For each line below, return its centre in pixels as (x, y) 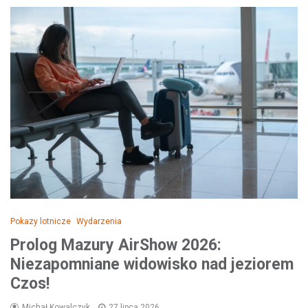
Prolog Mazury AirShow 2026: (116, 245)
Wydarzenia (99, 222)
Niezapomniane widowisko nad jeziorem (152, 265)
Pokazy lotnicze (41, 222)
